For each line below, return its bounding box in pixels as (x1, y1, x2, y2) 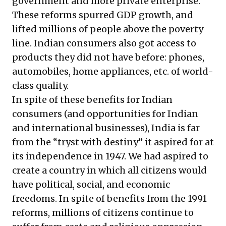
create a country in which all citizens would (12, 164, 207, 176)
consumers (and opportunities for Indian (12, 108, 198, 120)
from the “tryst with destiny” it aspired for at (12, 136, 214, 148)
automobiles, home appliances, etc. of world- (12, 66, 213, 77)
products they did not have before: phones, (12, 51, 204, 63)
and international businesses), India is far (12, 122, 200, 134)
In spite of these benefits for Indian (12, 94, 173, 105)
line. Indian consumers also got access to (12, 37, 196, 49)
